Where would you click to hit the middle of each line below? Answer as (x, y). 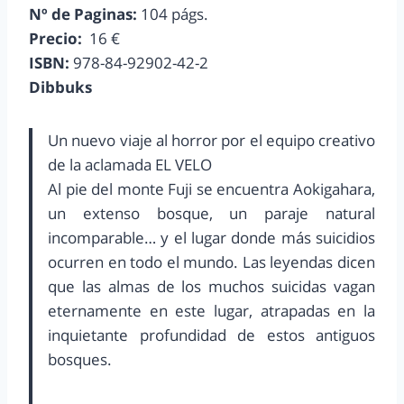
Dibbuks (60, 87)
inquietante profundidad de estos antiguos (211, 335)
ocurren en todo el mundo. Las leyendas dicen (211, 262)
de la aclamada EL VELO (130, 165)
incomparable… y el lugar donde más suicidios (211, 238)
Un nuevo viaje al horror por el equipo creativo (211, 141)
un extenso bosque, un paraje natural (211, 214)
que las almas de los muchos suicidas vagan (211, 287)
